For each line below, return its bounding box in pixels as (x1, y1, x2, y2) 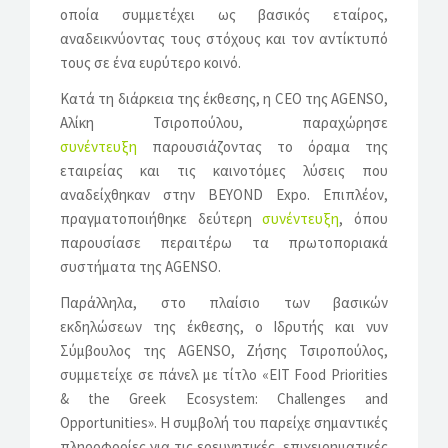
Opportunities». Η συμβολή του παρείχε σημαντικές (60, 412, 388, 432)
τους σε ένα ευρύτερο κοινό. (60, 52, 241, 72)
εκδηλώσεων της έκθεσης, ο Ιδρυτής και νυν (60, 316, 388, 336)
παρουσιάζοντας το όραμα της (137, 136, 388, 156)
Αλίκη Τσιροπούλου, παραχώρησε (60, 112, 388, 132)
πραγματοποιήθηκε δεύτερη (60, 208, 263, 228)
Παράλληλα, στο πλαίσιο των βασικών (60, 292, 388, 312)
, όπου (339, 208, 389, 228)
